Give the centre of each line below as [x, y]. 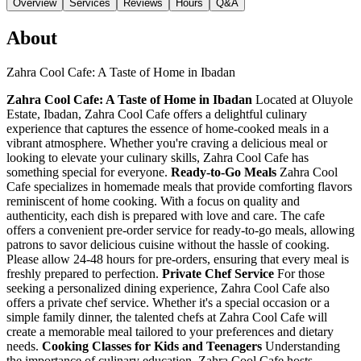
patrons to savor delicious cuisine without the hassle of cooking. [168, 244]
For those [299, 273]
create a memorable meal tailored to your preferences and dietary [170, 331]
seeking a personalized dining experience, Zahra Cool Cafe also [168, 288]
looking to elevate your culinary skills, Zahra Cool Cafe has [158, 157]
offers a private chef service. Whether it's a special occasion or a [168, 302]
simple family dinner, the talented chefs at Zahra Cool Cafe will [167, 317]
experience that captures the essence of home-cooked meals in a [168, 128]
